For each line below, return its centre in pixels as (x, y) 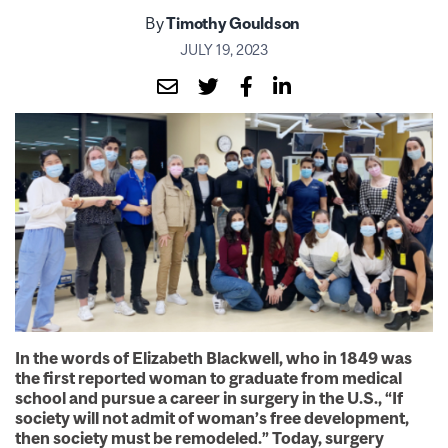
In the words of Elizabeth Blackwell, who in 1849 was (213, 357)
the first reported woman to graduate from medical (208, 377)
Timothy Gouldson (234, 22)
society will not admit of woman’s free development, (212, 417)
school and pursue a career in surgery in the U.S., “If (209, 397)
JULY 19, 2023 (224, 49)
